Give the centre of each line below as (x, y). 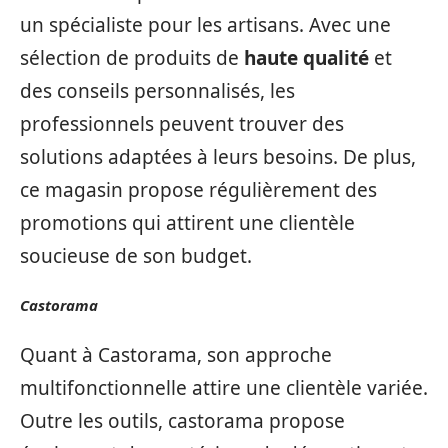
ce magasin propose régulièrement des (198, 189)
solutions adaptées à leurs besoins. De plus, (218, 156)
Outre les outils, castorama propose (182, 420)
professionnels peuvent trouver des (182, 123)
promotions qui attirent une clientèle (187, 222)
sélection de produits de (132, 57)
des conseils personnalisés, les (157, 90)
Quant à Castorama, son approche (176, 354)
